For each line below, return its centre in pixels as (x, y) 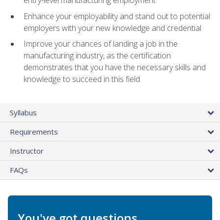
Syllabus (23, 112)
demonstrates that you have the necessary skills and (115, 68)
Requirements (34, 131)
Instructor (27, 151)
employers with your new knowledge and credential (112, 28)
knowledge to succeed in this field (82, 79)
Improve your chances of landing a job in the (101, 44)
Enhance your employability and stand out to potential (117, 16)
